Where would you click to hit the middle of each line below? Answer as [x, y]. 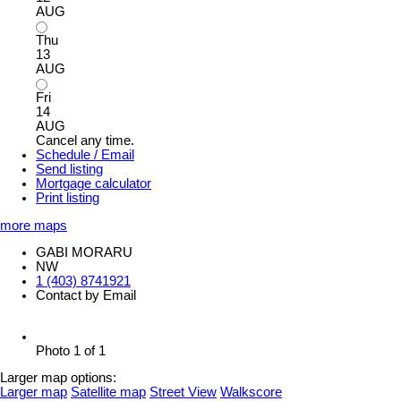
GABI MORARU [84, 253]
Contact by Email [86, 296]
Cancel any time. [85, 140]
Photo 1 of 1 [71, 350]
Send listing [69, 169]
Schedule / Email [85, 154]
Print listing [68, 197]
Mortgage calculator [94, 183]
